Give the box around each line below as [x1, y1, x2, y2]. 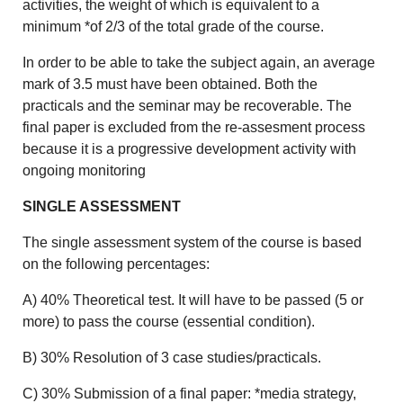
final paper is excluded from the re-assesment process [22, 120, 366, 136]
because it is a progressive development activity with [22, 141, 357, 157]
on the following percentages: [22, 256, 210, 273]
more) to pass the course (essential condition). [22, 314, 316, 330]
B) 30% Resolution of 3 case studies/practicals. [22, 350, 322, 366]
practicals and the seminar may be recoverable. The [22, 98, 353, 114]
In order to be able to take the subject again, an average [22, 55, 376, 71]
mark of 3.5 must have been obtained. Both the [22, 76, 318, 93]
